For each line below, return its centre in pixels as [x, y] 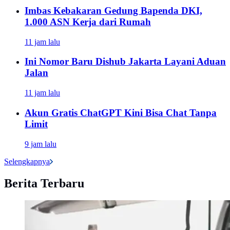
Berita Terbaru [44, 183]
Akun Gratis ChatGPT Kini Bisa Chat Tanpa [121, 112]
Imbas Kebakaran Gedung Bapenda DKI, [113, 11]
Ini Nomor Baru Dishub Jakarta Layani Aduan [125, 62]
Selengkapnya [27, 161]
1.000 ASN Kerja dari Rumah [88, 22]
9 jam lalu [41, 144]
